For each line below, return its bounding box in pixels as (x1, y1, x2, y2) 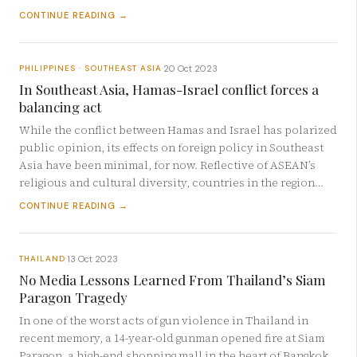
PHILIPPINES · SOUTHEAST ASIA (19, 63, 162, 74)
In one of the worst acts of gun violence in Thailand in (19, 313, 308, 329)
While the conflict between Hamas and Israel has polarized (19, 122, 337, 138)
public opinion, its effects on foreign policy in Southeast (19, 139, 324, 155)
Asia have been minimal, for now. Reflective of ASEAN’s (19, 157, 316, 173)
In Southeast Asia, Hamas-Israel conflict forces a (19, 80, 319, 98)
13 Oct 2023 (67, 253, 118, 265)
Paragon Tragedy (19, 288, 127, 307)
